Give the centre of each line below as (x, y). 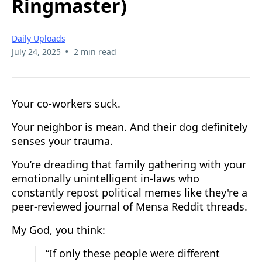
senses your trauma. (62, 141)
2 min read (95, 51)
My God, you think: (58, 230)
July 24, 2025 (36, 51)
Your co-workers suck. (66, 103)
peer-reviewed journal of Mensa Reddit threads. (130, 206)
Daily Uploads (39, 38)
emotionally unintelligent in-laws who (106, 178)
